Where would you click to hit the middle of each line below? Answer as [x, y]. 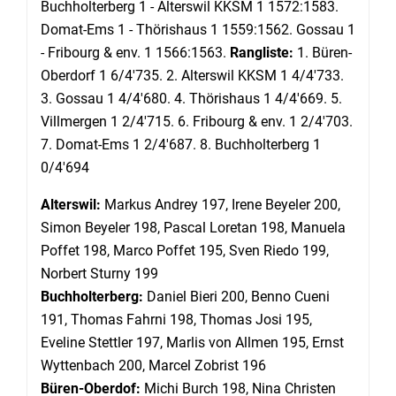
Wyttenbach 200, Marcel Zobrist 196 [153, 366]
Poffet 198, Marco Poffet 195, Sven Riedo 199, [185, 251]
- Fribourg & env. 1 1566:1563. [135, 53]
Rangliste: [262, 53]
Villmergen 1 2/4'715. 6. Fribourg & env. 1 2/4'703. [197, 122]
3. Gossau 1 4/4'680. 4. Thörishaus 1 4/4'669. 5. [191, 99]
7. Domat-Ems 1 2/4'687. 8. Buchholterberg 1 [181, 145]
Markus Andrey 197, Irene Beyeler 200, [221, 205]
